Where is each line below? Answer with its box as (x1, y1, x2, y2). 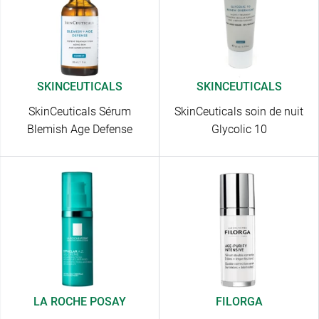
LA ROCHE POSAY (33, 295, 126, 309)
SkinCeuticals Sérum (28, 105, 131, 119)
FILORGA (215, 295, 263, 309)
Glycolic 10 (211, 122, 267, 137)
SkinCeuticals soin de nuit (174, 105, 303, 119)
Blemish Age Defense (26, 122, 132, 137)
